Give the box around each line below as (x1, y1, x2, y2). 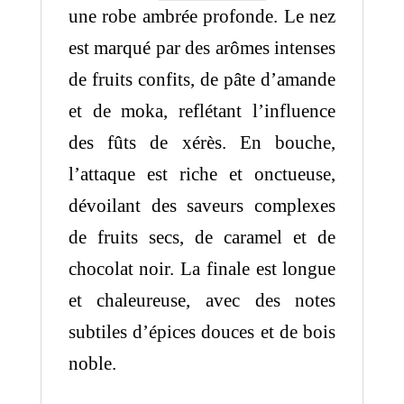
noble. (68, 352, 116, 374)
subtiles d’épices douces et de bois (68, 320, 336, 343)
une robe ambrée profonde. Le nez (68, 5, 336, 27)
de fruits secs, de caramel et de (68, 225, 336, 248)
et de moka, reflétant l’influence (68, 99, 336, 122)
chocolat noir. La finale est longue (68, 257, 336, 280)
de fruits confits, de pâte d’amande (68, 68, 336, 90)
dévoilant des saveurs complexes (68, 194, 336, 216)
